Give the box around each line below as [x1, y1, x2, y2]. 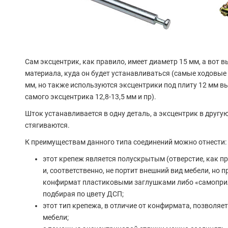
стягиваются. [24, 121, 70, 130]
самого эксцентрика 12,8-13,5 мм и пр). [24, 93, 156, 101]
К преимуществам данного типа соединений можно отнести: [24, 138, 226, 147]
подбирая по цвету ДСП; [42, 190, 124, 198]
